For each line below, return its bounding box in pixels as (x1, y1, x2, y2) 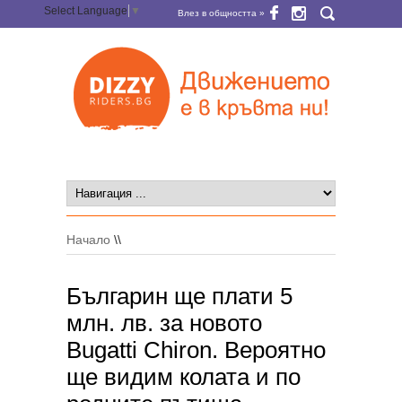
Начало (66, 232, 110, 247)
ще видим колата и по (66, 363, 301, 390)
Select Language (44, 4, 127, 18)
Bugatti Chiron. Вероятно (66, 336, 326, 363)
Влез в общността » (178, 8, 265, 18)
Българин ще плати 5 (66, 283, 293, 310)
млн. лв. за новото (66, 310, 262, 336)
